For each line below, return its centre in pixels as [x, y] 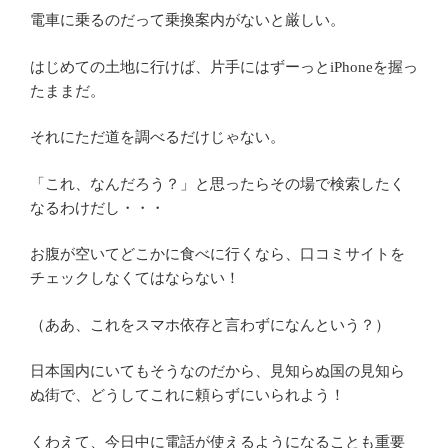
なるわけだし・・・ [97, 207]
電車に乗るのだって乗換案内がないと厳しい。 [187, 20]
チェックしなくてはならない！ [135, 278]
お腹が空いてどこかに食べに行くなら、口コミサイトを [217, 254]
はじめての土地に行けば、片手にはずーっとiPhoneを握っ [224, 66]
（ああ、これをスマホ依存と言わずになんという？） [210, 324]
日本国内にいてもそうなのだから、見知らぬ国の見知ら [217, 371]
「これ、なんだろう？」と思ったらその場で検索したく [217, 183]
